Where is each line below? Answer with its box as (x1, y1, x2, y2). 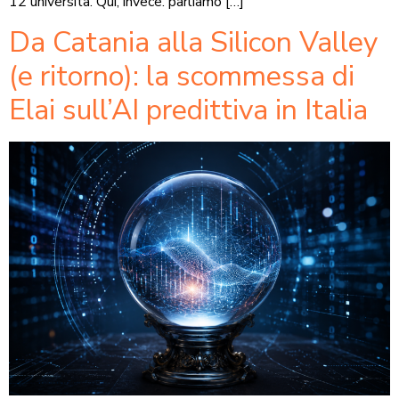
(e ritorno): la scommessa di (9, 56, 354, 95)
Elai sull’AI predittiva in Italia (9, 90, 368, 129)
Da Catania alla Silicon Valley (9, 22, 378, 61)
